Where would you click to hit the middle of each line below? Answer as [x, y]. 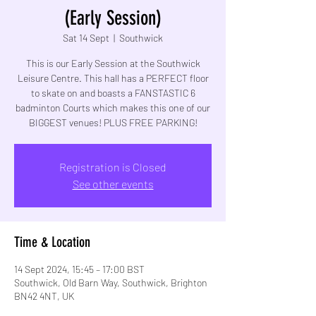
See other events [113, 183]
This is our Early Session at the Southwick [113, 63]
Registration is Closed [113, 166]
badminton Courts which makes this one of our [113, 107]
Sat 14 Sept [86, 37]
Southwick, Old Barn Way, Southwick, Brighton [111, 282]
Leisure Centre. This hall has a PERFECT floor [113, 78]
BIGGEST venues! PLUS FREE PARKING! [113, 122]
